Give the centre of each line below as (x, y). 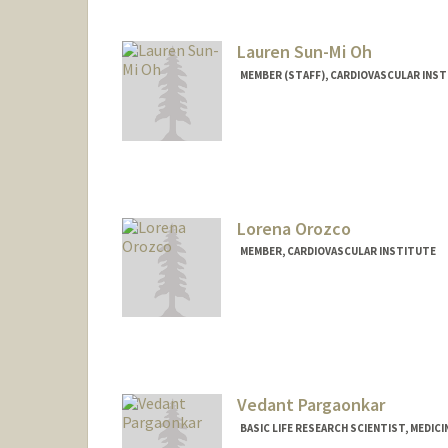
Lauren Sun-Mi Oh (304, 51)
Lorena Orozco (293, 228)
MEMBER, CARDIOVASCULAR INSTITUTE (337, 251)
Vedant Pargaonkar (310, 405)
